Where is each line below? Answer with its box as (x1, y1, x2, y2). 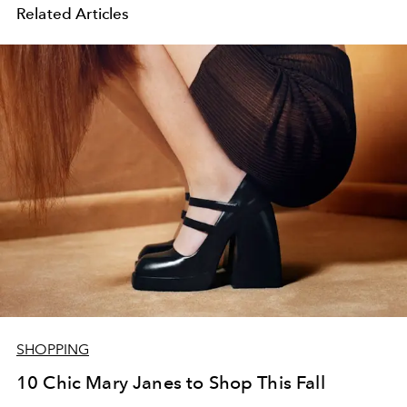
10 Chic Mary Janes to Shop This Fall (16, 372, 325, 394)
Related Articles (16, 5, 130, 24)
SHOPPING (16, 341, 89, 359)
